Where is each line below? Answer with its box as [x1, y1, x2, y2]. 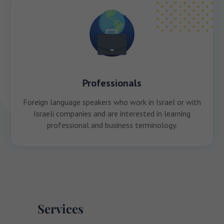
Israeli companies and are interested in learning [33, 108, 190, 118]
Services [37, 200, 83, 216]
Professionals [82, 76, 141, 89]
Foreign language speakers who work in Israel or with [23, 96, 201, 107]
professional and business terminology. [47, 119, 177, 130]
